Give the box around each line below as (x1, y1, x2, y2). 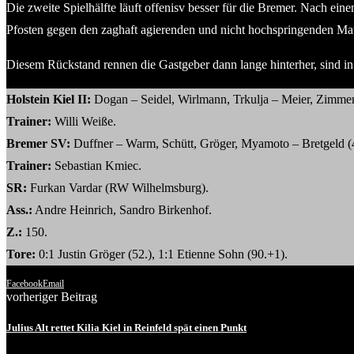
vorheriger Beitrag (6, 289, 97, 303)
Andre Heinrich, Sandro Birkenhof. (32, 202, 212, 217)
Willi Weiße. (55, 114, 116, 128)
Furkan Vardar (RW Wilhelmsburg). (27, 180, 209, 194)
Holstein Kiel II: (6, 92, 91, 106)
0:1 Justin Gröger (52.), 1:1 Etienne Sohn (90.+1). (36, 247, 288, 261)
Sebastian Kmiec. (51, 158, 141, 172)
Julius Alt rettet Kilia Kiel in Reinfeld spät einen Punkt (6, 322, 247, 334)
